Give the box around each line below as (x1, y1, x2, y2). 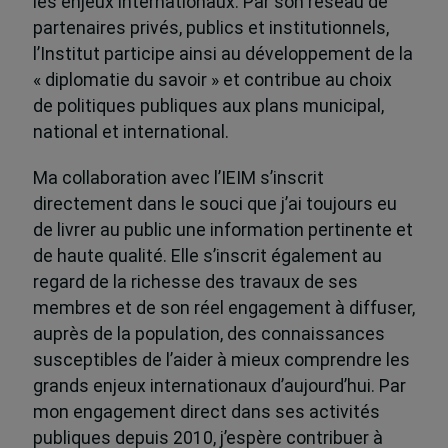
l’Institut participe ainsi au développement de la (32, 43, 413, 64)
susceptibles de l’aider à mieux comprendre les (32, 349, 410, 370)
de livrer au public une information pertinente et (32, 219, 413, 240)
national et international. (32, 121, 229, 142)
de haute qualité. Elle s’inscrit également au (32, 245, 382, 266)
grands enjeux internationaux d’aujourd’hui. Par (32, 375, 406, 396)
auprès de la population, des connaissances (32, 323, 385, 344)
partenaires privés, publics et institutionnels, (32, 17, 389, 38)
